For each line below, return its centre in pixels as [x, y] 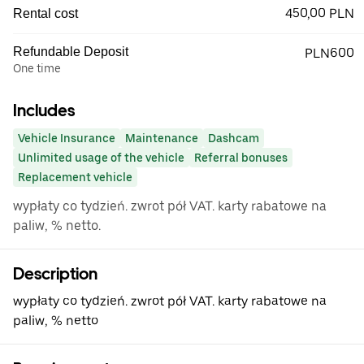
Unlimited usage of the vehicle [101, 158]
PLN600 [329, 53]
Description [55, 274]
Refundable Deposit [71, 52]
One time [37, 68]
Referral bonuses [241, 158]
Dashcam [234, 138]
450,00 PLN [320, 13]
